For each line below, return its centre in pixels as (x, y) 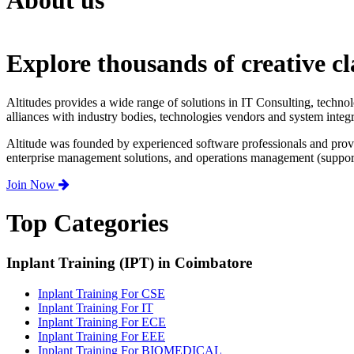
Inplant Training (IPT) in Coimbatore (129, 263)
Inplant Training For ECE (102, 322)
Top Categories (87, 222)
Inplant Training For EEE (102, 337)
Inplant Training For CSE (102, 294)
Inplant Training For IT (96, 308)
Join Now (32, 184)
